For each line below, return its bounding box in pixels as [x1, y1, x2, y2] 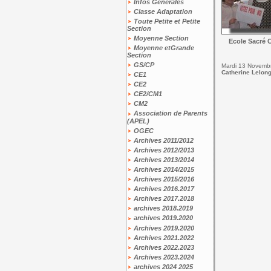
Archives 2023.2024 [131, 253, 194, 261]
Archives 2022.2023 [131, 243, 194, 251]
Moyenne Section [131, 34, 189, 42]
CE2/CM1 [131, 90, 162, 98]
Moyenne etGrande [131, 44, 194, 51]
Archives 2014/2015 [131, 165, 194, 173]
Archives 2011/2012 [131, 136, 194, 144]
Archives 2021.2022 [131, 233, 194, 241]
